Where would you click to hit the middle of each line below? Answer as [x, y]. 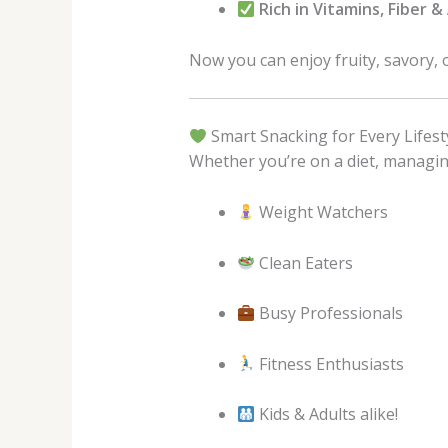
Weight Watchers [321, 211]
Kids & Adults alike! [326, 414]
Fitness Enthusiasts [329, 363]
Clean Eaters [303, 262]
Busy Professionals [328, 313]
